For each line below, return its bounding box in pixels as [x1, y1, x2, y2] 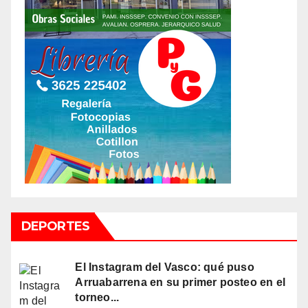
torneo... [75, 291, 120, 303]
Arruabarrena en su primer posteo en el [75, 276, 286, 288]
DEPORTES [21, 218, 89, 234]
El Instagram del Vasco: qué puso [75, 261, 254, 273]
